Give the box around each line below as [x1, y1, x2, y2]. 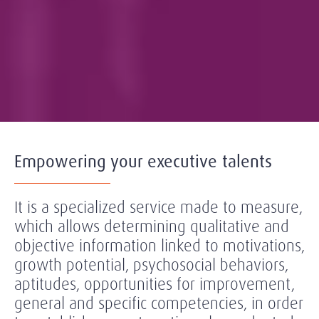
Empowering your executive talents [14, 150, 272, 173]
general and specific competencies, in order [14, 293, 303, 315]
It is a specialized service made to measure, [14, 197, 303, 219]
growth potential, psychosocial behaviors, [14, 254, 288, 276]
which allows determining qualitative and [14, 216, 289, 238]
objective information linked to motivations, [14, 235, 305, 257]
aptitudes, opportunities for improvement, [14, 273, 295, 296]
